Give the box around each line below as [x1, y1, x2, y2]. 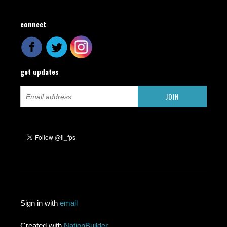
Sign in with [20, 199, 60, 207]
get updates [20, 66, 59, 77]
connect [20, 19, 47, 29]
